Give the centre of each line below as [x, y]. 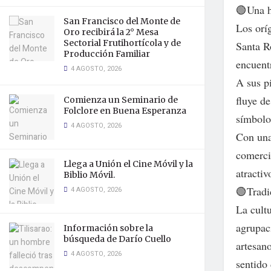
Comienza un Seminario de [121, 100]
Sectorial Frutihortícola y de [122, 43]
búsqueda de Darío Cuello [117, 239]
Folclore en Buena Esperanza [125, 111]
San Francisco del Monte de [122, 21]
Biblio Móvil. [89, 175]
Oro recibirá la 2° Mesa [111, 32]
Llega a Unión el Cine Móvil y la [128, 164]
